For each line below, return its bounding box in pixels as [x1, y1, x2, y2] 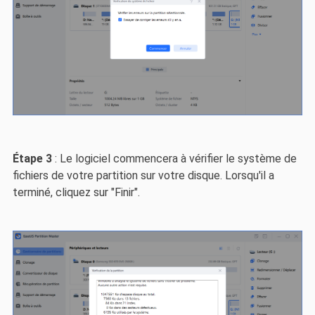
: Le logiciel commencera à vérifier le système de [54, 151, 297, 165]
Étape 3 [12, 151, 55, 165]
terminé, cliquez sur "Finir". [12, 185, 140, 199]
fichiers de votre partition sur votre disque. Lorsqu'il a [12, 168, 274, 182]
